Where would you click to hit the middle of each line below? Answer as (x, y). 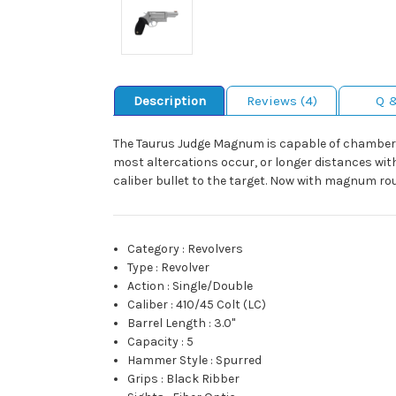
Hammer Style (168, 360)
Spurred (239, 360)
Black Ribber (203, 378)
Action (146, 286)
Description (169, 100)
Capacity (153, 341)
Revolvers (216, 248)
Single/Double (213, 286)
